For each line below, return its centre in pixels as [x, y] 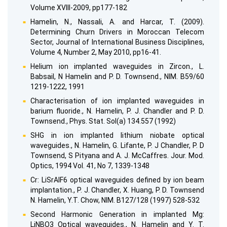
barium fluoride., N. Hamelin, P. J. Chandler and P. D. [117, 111]
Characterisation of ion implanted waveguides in [117, 101]
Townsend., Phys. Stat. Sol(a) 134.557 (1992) [103, 121]
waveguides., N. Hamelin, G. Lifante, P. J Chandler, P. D [117, 146]
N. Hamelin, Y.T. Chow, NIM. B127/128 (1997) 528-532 [115, 200]
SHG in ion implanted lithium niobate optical [117, 136]
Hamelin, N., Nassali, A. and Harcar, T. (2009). [117, 22]
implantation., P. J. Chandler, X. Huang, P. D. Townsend [117, 190]
